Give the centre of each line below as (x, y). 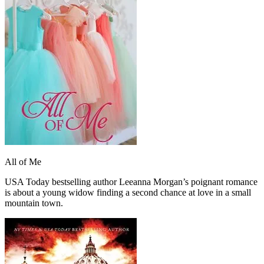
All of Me (23, 162)
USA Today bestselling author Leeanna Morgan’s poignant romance (131, 182)
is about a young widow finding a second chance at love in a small (128, 193)
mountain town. (34, 203)
